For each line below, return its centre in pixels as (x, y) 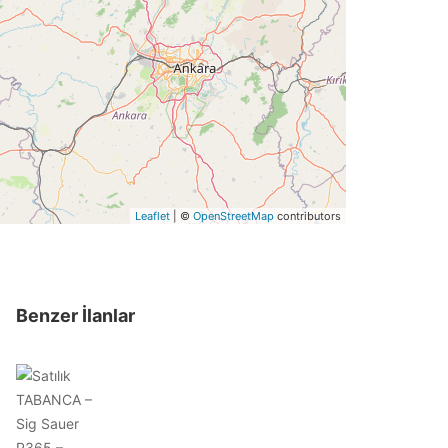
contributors (307, 215)
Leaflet (152, 215)
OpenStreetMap (233, 215)
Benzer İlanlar (75, 315)
